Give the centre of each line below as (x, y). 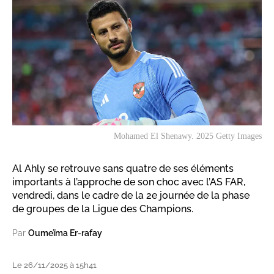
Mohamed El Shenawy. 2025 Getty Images (188, 136)
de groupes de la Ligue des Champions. (103, 209)
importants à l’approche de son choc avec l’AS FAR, (129, 182)
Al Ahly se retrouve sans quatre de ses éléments (123, 169)
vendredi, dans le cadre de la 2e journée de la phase (131, 196)
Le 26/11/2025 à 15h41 (54, 265)
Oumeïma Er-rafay (65, 233)
